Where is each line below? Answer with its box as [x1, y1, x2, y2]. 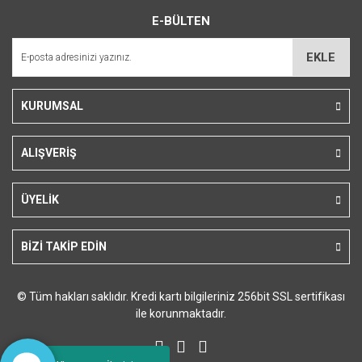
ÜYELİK [21, 193, 59, 206]
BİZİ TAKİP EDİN [21, 240, 107, 253]
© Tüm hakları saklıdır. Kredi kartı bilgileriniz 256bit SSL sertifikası [17, 290, 345, 303]
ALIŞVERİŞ [21, 146, 77, 159]
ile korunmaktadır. [136, 307, 226, 320]
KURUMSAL [21, 99, 83, 112]
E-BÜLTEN [152, 14, 210, 28]
